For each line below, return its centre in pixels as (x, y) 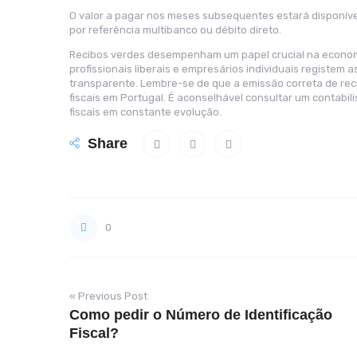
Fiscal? (94, 333)
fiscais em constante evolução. (145, 112)
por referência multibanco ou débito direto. (175, 30)
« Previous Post (108, 296)
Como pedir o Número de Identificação (201, 315)
